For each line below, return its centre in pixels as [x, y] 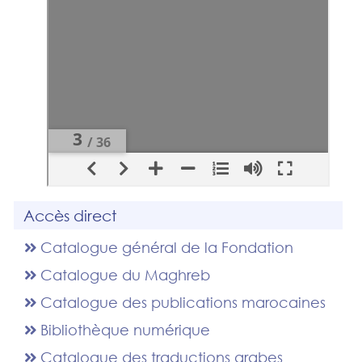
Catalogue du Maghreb [123, 275]
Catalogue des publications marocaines [181, 303]
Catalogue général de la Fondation [164, 248]
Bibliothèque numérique [123, 330]
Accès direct [70, 216]
